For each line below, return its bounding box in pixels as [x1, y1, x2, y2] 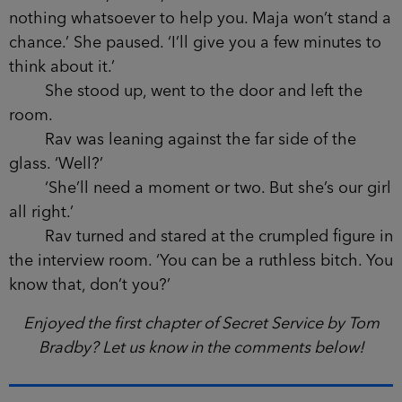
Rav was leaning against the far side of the [9, 131, 356, 148]
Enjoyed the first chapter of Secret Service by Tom [22, 315, 380, 332]
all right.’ [9, 204, 74, 221]
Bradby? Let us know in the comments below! [38, 339, 364, 356]
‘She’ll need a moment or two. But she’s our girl [9, 179, 391, 197]
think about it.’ [9, 58, 115, 75]
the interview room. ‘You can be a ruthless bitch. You [9, 252, 393, 269]
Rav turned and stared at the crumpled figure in [9, 228, 393, 245]
